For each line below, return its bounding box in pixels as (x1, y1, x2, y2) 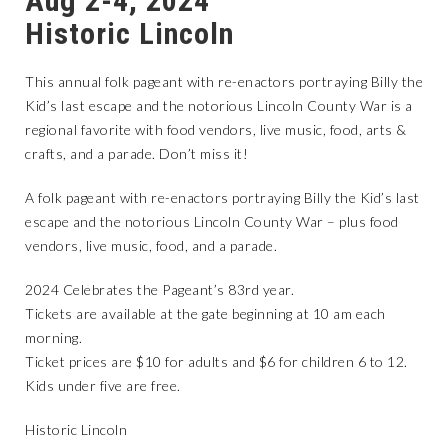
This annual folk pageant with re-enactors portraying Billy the (25, 73, 423, 90)
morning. (25, 329, 82, 346)
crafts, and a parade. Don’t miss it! (25, 145, 248, 162)
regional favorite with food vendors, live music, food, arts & (25, 121, 407, 138)
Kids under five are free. (25, 377, 181, 394)
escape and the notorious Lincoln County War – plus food (25, 213, 399, 230)
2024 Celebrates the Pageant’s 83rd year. (25, 281, 294, 298)
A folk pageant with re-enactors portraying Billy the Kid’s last (25, 189, 420, 206)
